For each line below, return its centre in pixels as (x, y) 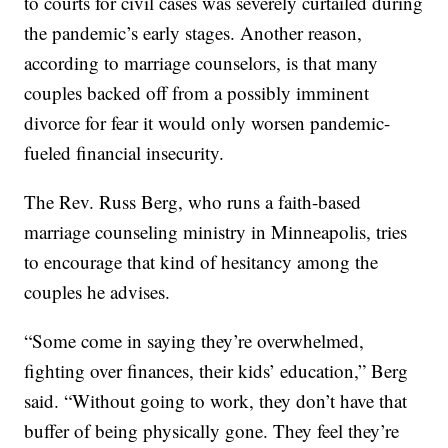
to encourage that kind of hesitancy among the (201, 262)
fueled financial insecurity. (124, 153)
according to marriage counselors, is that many (201, 63)
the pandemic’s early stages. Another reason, (193, 33)
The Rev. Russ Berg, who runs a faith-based (193, 202)
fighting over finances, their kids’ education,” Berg (216, 371)
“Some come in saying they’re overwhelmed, (194, 341)
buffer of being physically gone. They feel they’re (212, 431)
